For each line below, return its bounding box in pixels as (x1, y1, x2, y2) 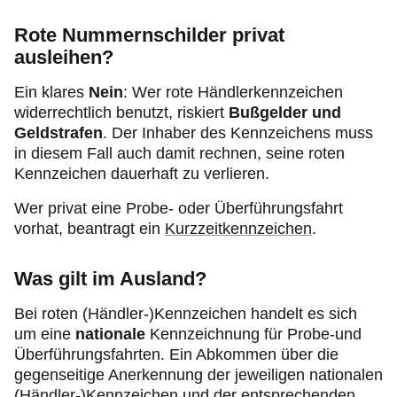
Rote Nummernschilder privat (14, 24, 284, 46)
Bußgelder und (229, 104, 341, 121)
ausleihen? (14, 46, 113, 68)
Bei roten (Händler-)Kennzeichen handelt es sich (14, 305, 357, 323)
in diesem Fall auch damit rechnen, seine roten (14, 144, 345, 162)
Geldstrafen (14, 124, 103, 142)
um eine (14, 325, 75, 343)
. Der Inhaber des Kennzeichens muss (103, 124, 373, 142)
